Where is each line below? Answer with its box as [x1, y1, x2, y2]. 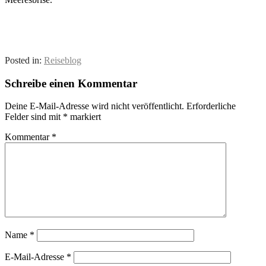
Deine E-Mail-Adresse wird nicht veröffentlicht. [5, 101, 184, 112]
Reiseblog [44, 55, 81, 65]
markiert [68, 112, 101, 122]
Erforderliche [186, 101, 236, 112]
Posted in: [5, 55, 44, 65]
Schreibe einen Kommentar [5, 77, 137, 90]
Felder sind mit [5, 112, 63, 122]
